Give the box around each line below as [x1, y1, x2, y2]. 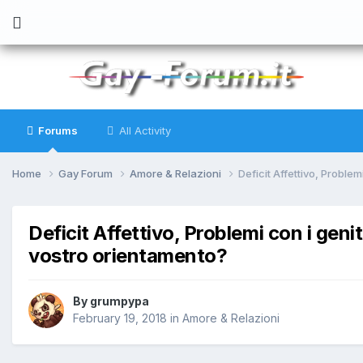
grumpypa [90, 294, 149, 309]
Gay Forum [58, 166, 115, 180]
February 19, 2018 [73, 311, 167, 326]
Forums [36, 124, 78, 137]
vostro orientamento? [28, 243, 228, 267]
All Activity [116, 124, 171, 137]
